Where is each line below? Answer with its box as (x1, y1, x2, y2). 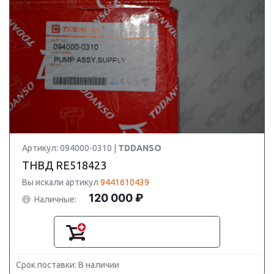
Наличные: (34, 194, 76, 204)
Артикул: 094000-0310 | (22, 143, 118, 153)
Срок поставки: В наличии (16, 260, 119, 270)
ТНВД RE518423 (22, 159, 106, 171)
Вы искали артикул (22, 177, 100, 187)
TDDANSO (118, 143, 161, 153)
